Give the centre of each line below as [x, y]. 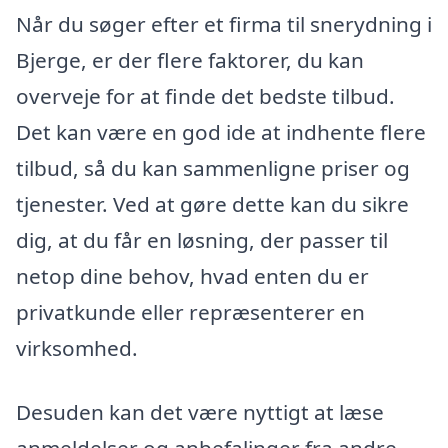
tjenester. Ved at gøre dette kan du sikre [212, 204]
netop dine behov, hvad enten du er [192, 276]
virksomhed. [77, 348]
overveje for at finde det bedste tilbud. [205, 96]
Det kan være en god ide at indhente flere [221, 132]
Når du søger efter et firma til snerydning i [224, 24]
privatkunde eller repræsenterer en [190, 312]
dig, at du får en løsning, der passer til [202, 240]
